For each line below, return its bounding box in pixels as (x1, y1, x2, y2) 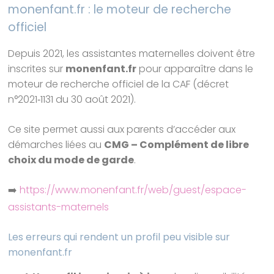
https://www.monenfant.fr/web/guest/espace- (20, 183, 247, 198)
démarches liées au (8, 138, 105, 152)
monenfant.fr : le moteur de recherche (8, 1, 232, 18)
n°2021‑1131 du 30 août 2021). (8, 92, 136, 107)
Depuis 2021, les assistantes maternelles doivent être (8, 46, 256, 61)
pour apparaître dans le (136, 62, 254, 76)
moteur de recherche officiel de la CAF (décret (8, 77, 229, 92)
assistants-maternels (8, 200, 109, 215)
